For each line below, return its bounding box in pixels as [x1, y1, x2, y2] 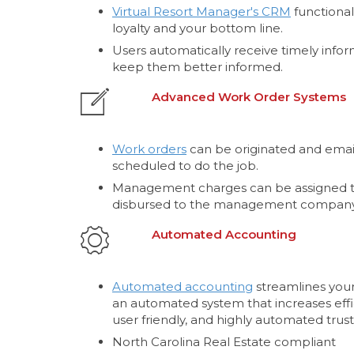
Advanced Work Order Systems [152, 88, 346, 104]
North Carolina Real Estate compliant [112, 333, 336, 349]
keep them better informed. [112, 58, 283, 74]
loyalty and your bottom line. [112, 20, 283, 36]
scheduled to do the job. [112, 157, 258, 173]
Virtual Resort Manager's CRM [112, 3, 291, 19]
